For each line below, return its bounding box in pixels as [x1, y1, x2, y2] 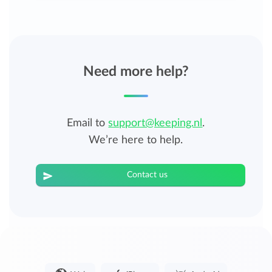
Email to [67, 117, 109, 129]
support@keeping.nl [108, 117, 203, 129]
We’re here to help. [89, 134, 183, 146]
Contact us [126, 170, 168, 179]
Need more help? [83, 64, 189, 78]
